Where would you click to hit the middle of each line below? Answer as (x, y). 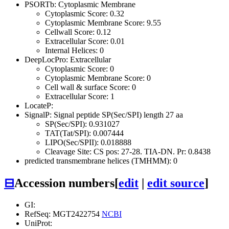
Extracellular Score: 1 (80, 96)
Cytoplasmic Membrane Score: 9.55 (103, 22)
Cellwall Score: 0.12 (78, 32)
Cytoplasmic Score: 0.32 (85, 13)
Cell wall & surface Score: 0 (90, 87)
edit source (176, 183)
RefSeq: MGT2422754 (63, 214)
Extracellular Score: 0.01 (85, 41)
